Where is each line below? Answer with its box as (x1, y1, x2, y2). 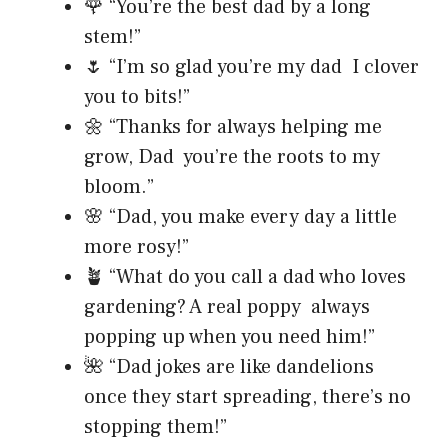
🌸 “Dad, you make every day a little (84, 204, 397, 231)
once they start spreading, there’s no (84, 384, 411, 411)
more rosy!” (84, 234, 189, 261)
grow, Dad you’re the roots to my (84, 144, 380, 171)
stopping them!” (84, 414, 227, 441)
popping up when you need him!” (84, 324, 375, 351)
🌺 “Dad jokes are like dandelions (84, 354, 379, 381)
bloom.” (84, 174, 154, 201)
